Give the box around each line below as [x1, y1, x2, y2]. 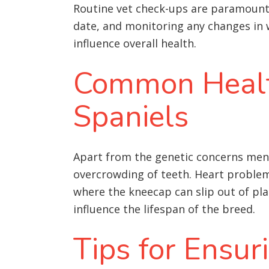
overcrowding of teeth [73, 166, 189, 181]
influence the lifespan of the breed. [73, 201, 255, 216]
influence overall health [73, 35, 194, 50]
